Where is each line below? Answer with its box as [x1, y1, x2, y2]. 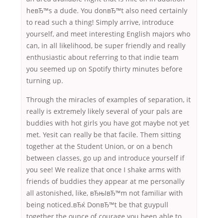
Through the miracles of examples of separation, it [26, 95, 191, 105]
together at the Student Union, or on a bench [26, 142, 173, 151]
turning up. [26, 76, 63, 86]
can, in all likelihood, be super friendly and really [26, 41, 185, 51]
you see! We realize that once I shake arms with [26, 165, 181, 175]
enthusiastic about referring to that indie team [26, 53, 179, 62]
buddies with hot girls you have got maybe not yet [26, 118, 189, 128]
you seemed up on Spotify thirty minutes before [26, 64, 182, 74]
